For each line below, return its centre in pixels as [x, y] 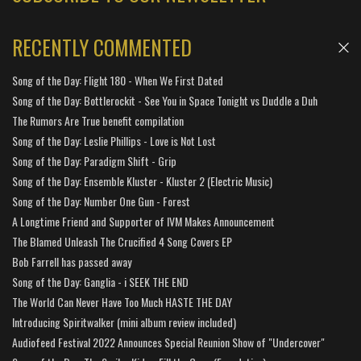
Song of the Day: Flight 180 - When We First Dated [118, 80]
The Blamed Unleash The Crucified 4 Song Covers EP [122, 241]
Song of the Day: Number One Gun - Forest [101, 201]
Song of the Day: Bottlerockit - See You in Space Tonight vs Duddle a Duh [165, 100]
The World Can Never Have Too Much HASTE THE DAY [122, 302]
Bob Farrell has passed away [72, 261]
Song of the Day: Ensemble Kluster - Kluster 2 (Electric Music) [142, 181]
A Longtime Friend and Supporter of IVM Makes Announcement [143, 221]
